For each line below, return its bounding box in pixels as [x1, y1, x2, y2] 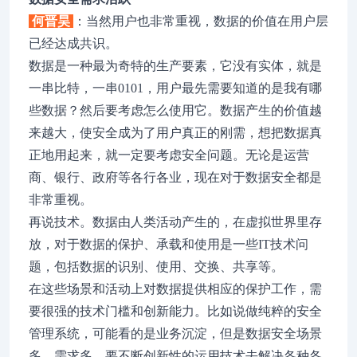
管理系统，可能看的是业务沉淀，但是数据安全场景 [29, 327, 322, 340]
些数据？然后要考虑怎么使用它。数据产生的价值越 [29, 104, 322, 117]
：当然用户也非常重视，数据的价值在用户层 [73, 14, 328, 28]
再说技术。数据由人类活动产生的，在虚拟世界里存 [29, 215, 322, 229]
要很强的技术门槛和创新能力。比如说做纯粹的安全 [29, 304, 322, 318]
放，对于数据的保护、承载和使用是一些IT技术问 [29, 237, 308, 251]
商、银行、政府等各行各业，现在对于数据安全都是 [29, 171, 322, 184]
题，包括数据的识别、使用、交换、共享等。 [29, 260, 284, 273]
